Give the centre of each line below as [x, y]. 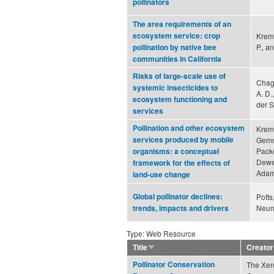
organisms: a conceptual [176, 152]
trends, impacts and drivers [181, 209]
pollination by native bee [175, 48]
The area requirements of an [182, 24]
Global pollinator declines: [178, 197]
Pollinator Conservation [174, 265]
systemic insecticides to [175, 88]
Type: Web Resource [161, 234]
